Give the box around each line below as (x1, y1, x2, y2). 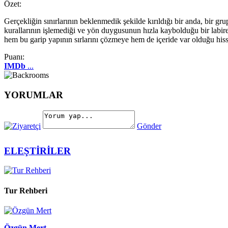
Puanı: (4, 52, 24, 62)
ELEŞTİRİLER (4, 145, 71, 156)
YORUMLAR (4, 90, 63, 101)
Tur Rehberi (4, 186, 47, 195)
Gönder (137, 121, 161, 130)
